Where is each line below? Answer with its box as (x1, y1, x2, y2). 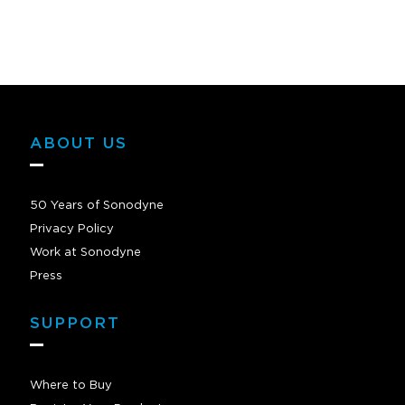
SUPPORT (30, 316, 120, 332)
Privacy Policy (30, 223, 114, 236)
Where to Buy (30, 380, 112, 392)
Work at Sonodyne (30, 247, 141, 259)
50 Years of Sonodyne (30, 200, 164, 212)
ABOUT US (30, 136, 127, 152)
